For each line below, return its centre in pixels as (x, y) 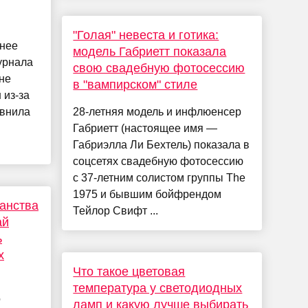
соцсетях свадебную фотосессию (158, 162)
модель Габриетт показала (150, 52)
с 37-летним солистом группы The (159, 178)
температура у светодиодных (158, 288)
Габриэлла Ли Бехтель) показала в (162, 145)
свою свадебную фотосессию (159, 68)
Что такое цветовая (129, 272)
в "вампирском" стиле (135, 85)
